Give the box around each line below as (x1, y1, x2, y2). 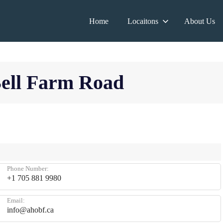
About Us (184, 16, 215, 25)
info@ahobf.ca (7, 206, 54, 214)
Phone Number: (7, 165, 49, 172)
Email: (7, 197, 25, 204)
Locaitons (127, 16, 159, 25)
